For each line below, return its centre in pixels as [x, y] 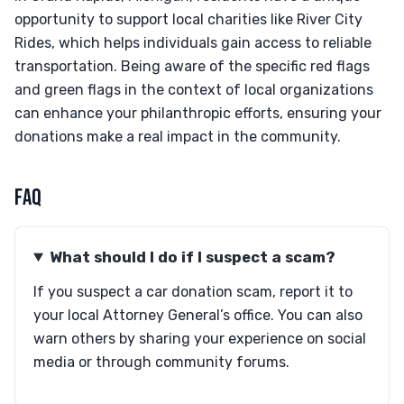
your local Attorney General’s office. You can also [198, 315]
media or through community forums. [161, 362]
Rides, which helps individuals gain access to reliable [193, 43]
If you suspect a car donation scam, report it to [193, 292]
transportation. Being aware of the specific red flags [192, 66]
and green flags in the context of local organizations [194, 90]
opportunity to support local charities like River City [188, 19]
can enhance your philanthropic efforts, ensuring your [198, 113]
